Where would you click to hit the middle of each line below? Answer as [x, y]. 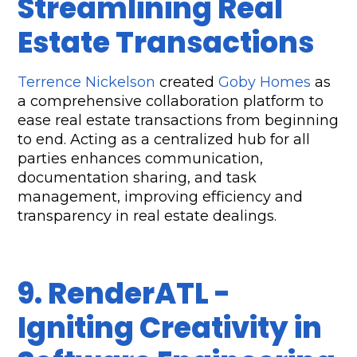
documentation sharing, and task [137, 178]
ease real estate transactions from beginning [178, 121]
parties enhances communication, [141, 159]
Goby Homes [265, 82]
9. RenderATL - [124, 294]
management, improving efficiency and [161, 197]
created [187, 82]
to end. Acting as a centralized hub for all [164, 140]
